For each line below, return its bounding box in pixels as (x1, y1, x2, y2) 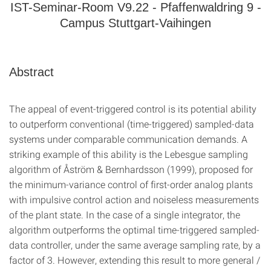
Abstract (9, 65, 54, 79)
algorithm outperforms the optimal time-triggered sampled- (9, 223, 260, 236)
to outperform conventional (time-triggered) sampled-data (9, 117, 254, 130)
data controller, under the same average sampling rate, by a (9, 238, 261, 251)
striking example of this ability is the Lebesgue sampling (9, 148, 248, 160)
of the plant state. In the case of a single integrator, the (9, 208, 240, 221)
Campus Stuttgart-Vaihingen (60, 16, 211, 30)
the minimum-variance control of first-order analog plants (9, 178, 253, 191)
